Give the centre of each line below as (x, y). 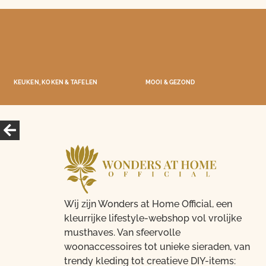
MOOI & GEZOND (170, 82)
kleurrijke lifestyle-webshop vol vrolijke (153, 218)
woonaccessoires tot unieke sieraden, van (157, 247)
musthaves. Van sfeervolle (122, 233)
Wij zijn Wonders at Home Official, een (148, 204)
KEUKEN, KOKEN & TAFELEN (56, 82)
